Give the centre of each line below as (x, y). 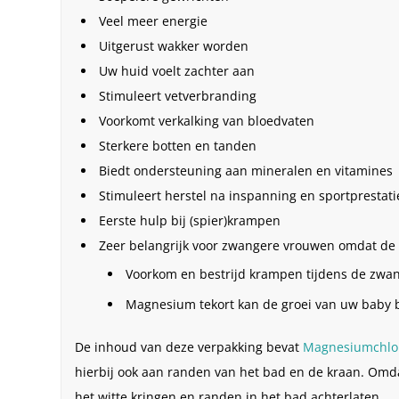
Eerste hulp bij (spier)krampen (190, 220)
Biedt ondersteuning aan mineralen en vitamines (246, 170)
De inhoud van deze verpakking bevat (189, 346)
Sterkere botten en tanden (178, 145)
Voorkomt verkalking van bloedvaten (207, 120)
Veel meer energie (154, 20)
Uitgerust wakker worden (174, 45)
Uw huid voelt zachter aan (177, 70)
